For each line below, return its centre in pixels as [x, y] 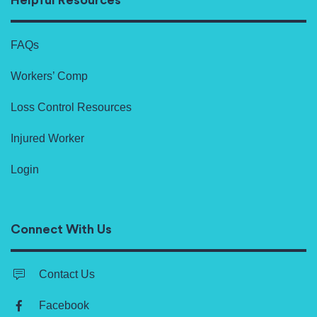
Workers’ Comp [49, 76]
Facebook [64, 306]
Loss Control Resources [71, 108]
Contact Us [67, 275]
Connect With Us [61, 230]
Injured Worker [47, 139]
